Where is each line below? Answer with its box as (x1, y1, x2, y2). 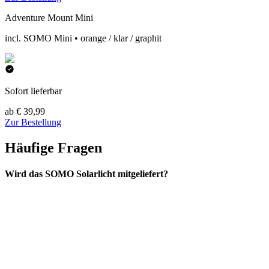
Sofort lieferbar (5, 86, 62, 96)
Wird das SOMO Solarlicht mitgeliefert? (5, 169, 168, 180)
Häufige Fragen (5, 139, 102, 156)
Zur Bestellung (5, 117, 61, 127)
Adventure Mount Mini (5, 13, 93, 23)
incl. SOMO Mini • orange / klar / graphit (5, 33, 162, 43)
